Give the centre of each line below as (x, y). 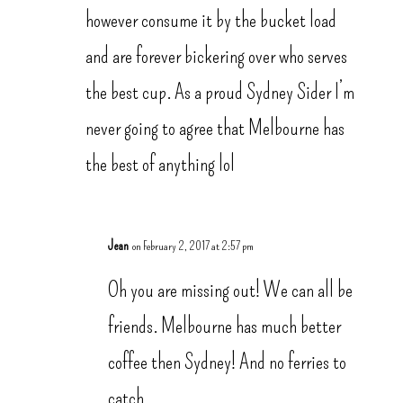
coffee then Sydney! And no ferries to (227, 362)
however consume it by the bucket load (210, 20)
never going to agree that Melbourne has (215, 128)
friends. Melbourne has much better (224, 326)
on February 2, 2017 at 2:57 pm (193, 246)
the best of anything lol (160, 164)
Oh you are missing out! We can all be (230, 290)
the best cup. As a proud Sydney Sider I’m (219, 92)
